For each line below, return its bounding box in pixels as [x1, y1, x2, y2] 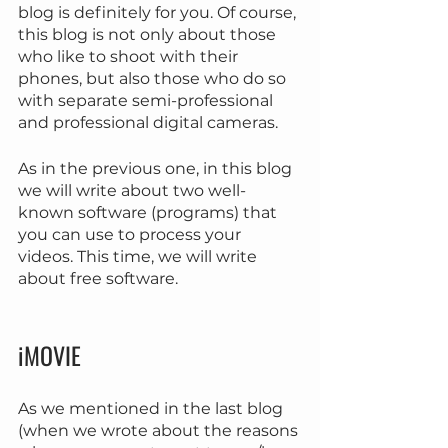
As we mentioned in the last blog [18, 399, 287, 419]
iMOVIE [18, 337, 81, 374]
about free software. [18, 269, 178, 289]
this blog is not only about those [18, 25, 280, 45]
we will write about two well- [18, 181, 246, 201]
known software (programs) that [18, 203, 281, 223]
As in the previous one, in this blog [18, 159, 296, 179]
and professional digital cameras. [18, 113, 278, 133]
